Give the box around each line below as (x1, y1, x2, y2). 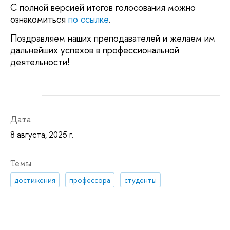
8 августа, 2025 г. (10, 129, 74, 141)
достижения (14, 175, 56, 185)
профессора (69, 175, 111, 185)
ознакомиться (10, 12, 68, 26)
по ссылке (68, 12, 109, 26)
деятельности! (10, 55, 69, 69)
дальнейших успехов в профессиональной (10, 44, 179, 57)
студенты (124, 175, 157, 185)
